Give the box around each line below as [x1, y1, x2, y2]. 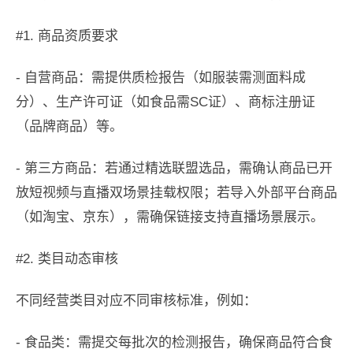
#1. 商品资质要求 [16, 28, 118, 44]
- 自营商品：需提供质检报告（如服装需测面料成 [16, 70, 306, 86]
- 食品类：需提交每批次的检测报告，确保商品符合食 [16, 335, 333, 351]
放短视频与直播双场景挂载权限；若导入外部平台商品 [16, 185, 337, 201]
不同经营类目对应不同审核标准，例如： [16, 293, 257, 309]
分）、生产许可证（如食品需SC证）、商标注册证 [16, 95, 315, 110]
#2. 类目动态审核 [16, 251, 118, 267]
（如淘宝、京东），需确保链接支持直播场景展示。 [16, 210, 324, 225]
